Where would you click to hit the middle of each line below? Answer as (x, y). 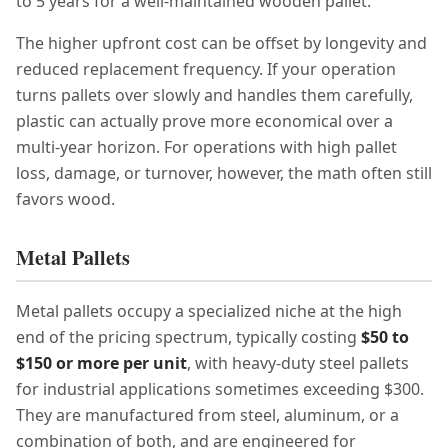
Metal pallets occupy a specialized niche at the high (209, 311)
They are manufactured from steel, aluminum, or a (207, 415)
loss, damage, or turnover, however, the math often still (224, 173)
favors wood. (65, 199)
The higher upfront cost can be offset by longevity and (221, 43)
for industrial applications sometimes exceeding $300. (220, 389)
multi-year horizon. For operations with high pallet (206, 147)
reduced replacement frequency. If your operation (206, 69)
